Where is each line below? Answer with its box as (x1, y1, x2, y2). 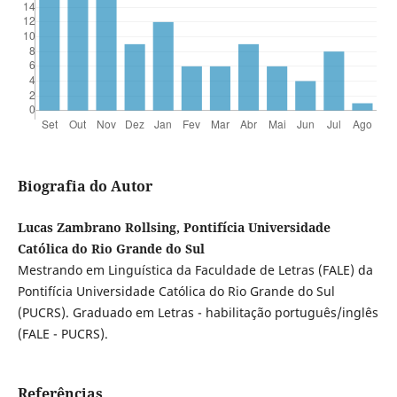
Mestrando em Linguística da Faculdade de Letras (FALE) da (17, 261, 373, 279)
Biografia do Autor (17, 176, 152, 197)
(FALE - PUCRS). (17, 325, 108, 343)
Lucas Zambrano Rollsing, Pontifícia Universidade (17, 219, 331, 237)
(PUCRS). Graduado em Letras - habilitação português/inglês (17, 304, 378, 322)
